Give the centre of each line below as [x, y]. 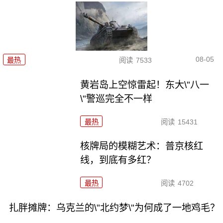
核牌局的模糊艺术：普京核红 [142, 146]
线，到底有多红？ [118, 160]
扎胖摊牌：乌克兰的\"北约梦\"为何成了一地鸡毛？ [114, 208]
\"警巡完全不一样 [116, 99]
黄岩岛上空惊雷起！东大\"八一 [145, 85]
